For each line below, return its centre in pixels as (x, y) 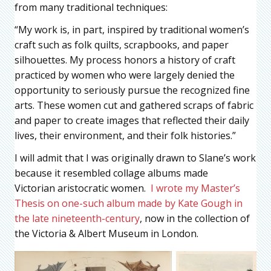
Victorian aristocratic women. (83, 188)
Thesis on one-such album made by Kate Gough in (129, 203)
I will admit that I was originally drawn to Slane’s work (135, 158)
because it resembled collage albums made (111, 173)
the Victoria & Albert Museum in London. (106, 233)
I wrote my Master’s (195, 188)
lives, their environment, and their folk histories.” (125, 135)
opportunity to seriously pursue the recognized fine (132, 90)
